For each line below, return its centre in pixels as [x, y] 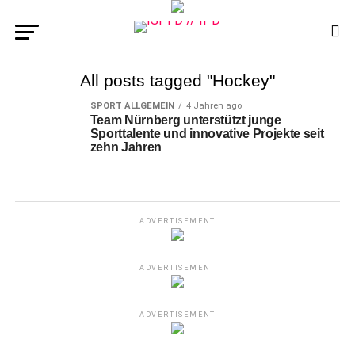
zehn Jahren [126, 147]
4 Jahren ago [214, 106]
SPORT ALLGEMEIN [132, 106]
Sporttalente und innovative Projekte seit [207, 134]
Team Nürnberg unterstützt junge [185, 120]
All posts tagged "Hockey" [177, 80]
